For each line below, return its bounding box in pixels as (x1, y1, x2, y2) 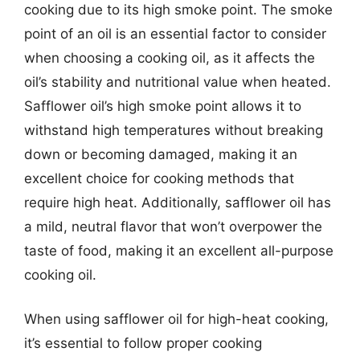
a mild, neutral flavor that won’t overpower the (24, 218, 322, 235)
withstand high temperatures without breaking (24, 121, 323, 138)
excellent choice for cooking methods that (24, 170, 294, 186)
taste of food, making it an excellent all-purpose (24, 242, 333, 259)
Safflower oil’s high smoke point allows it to (24, 97, 301, 114)
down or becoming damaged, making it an (24, 145, 297, 162)
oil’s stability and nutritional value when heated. (24, 73, 331, 90)
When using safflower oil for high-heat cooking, (24, 311, 329, 327)
